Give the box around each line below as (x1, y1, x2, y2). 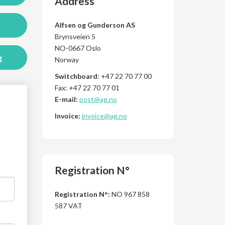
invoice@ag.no (81, 111, 127, 120)
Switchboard (54, 72, 97, 80)
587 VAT (54, 201, 82, 210)
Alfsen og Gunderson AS (54, 21, 135, 29)
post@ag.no (79, 95, 117, 103)
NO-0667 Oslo (54, 44, 101, 52)
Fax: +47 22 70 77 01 (54, 83, 120, 92)
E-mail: (54, 95, 78, 103)
